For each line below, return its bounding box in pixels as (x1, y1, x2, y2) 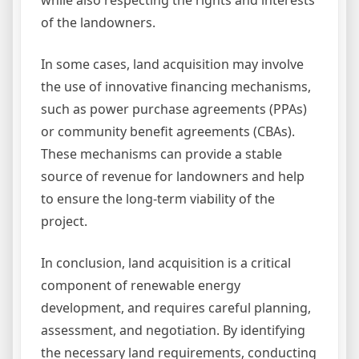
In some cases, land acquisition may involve (41, 55, 304, 74)
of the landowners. (41, 14, 155, 32)
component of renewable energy (41, 276, 240, 295)
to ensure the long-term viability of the (41, 190, 275, 208)
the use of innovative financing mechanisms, (41, 78, 311, 96)
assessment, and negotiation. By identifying (41, 321, 305, 340)
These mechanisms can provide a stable (41, 145, 282, 163)
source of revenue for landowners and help (41, 167, 305, 186)
